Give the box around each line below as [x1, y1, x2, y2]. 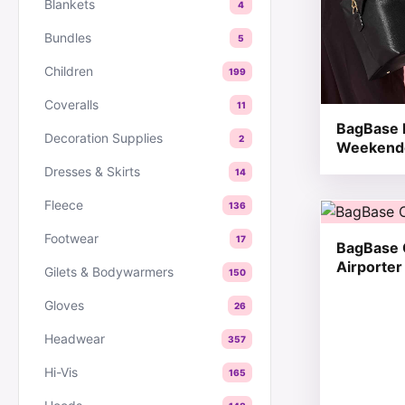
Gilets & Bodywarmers [44, 264, 174, 279]
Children [44, 63, 93, 79]
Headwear [44, 331, 105, 346]
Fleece [44, 197, 83, 212]
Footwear [44, 231, 99, 246]
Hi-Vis [44, 364, 78, 380]
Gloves [44, 297, 84, 313]
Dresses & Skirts [44, 164, 140, 179]
